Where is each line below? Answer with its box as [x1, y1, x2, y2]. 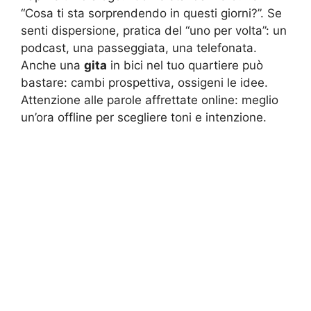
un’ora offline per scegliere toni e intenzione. [21, 110, 267, 125]
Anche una [21, 58, 84, 73]
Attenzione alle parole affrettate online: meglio [21, 93, 278, 108]
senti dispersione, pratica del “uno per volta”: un [21, 24, 287, 38]
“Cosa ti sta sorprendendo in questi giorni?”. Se [21, 6, 282, 21]
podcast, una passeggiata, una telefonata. [21, 41, 257, 56]
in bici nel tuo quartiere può [107, 58, 263, 73]
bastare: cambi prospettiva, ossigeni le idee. [21, 76, 268, 90]
